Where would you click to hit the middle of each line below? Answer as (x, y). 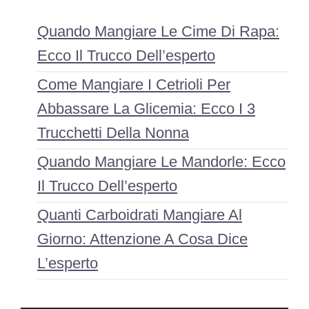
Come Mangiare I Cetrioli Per (134, 84)
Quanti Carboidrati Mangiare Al (140, 215)
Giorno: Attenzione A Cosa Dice (142, 239)
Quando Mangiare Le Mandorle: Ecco (161, 161)
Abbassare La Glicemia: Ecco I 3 (146, 108)
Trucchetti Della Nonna (113, 132)
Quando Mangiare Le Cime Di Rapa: (158, 31)
